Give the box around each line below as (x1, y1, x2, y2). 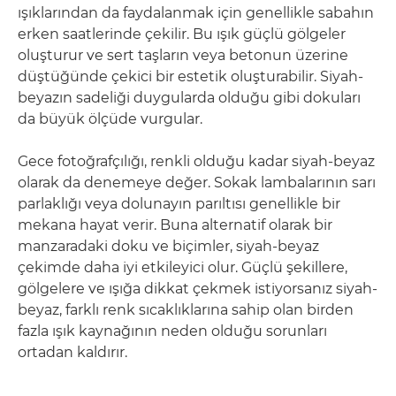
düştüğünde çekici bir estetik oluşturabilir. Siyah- (18, 68, 363, 85)
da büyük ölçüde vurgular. (18, 110, 202, 127)
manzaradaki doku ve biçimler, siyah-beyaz (18, 238, 319, 255)
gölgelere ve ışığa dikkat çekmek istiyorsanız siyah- (18, 280, 377, 297)
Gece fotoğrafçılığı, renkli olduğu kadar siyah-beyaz (18, 153, 375, 170)
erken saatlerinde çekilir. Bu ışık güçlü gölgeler (18, 26, 346, 42)
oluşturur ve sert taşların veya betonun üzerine (18, 47, 348, 64)
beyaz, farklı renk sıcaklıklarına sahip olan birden (18, 301, 354, 318)
